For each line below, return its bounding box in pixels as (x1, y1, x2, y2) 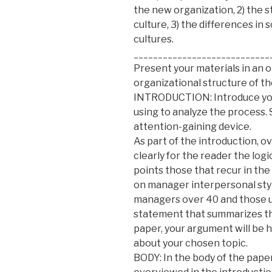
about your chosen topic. (134, 237, 248, 249)
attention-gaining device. (134, 120, 251, 132)
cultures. (134, 33, 174, 45)
